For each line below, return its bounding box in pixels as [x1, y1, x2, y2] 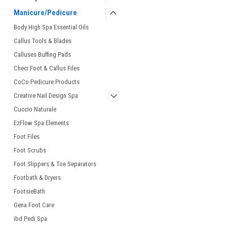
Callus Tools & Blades [14, 37, 71, 45]
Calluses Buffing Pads [14, 51, 71, 58]
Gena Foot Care [14, 201, 54, 209]
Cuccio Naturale [14, 105, 56, 113]
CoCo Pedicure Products [14, 78, 80, 86]
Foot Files [14, 133, 40, 140]
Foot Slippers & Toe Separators [14, 160, 96, 168]
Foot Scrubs [14, 146, 46, 154]
